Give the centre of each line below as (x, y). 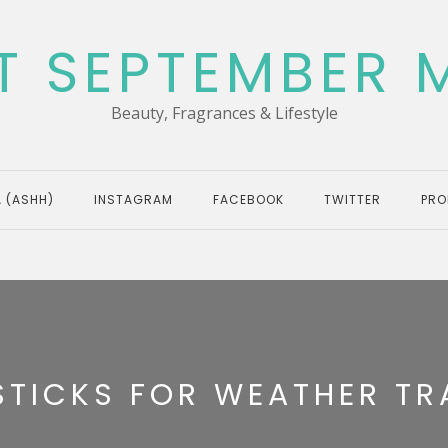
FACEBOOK (248, 199)
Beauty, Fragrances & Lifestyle (224, 113)
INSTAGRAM (133, 199)
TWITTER (352, 199)
